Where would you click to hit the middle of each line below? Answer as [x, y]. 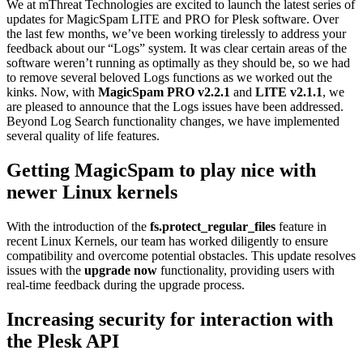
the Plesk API [63, 341]
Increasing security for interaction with [170, 319]
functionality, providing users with [246, 270]
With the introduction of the [78, 226]
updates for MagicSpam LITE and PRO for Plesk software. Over [173, 19]
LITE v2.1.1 [289, 92]
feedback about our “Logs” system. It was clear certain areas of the [177, 48]
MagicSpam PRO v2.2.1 [164, 92]
